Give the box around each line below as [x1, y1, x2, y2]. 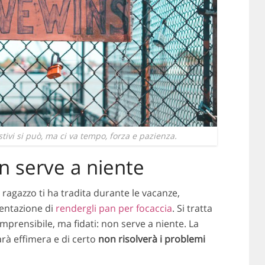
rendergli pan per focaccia [55, 202, 172, 215]
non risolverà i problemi [98, 232, 205, 246]
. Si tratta [172, 202, 212, 215]
